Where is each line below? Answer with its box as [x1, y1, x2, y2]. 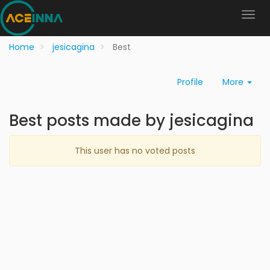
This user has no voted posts [75, 145, 195, 157]
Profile [177, 76, 203, 88]
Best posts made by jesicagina [9, 110, 254, 131]
